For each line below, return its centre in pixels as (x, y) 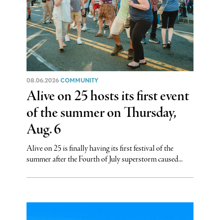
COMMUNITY (79, 80)
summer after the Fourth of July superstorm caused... (104, 159)
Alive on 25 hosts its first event (108, 96)
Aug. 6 (43, 130)
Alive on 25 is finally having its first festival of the (100, 148)
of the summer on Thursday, (101, 113)
